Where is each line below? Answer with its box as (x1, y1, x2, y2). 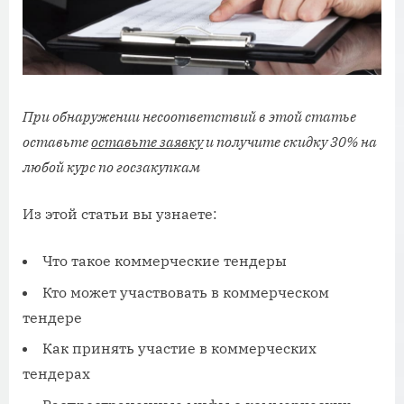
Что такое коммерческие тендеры (42, 252, 287, 271)
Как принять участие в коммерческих (42, 339, 317, 358)
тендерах (23, 364, 90, 383)
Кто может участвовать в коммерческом (42, 282, 329, 301)
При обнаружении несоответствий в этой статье (23, 107, 356, 126)
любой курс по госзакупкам (23, 158, 200, 177)
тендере (23, 308, 82, 326)
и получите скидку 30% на (203, 133, 377, 151)
